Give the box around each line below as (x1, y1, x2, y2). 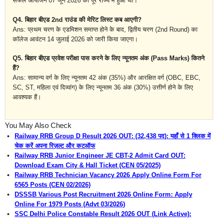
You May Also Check (5, 121, 72, 129)
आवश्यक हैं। (13, 93, 41, 101)
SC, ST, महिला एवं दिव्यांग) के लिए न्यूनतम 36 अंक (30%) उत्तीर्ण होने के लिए (13, 84, 193, 91)
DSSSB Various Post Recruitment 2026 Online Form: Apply (15, 190, 192, 198)
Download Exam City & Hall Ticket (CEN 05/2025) (15, 161, 161, 169)
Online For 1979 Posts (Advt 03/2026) (15, 200, 125, 208)
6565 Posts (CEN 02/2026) (15, 181, 91, 188)
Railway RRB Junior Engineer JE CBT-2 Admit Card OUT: (15, 151, 185, 159)
